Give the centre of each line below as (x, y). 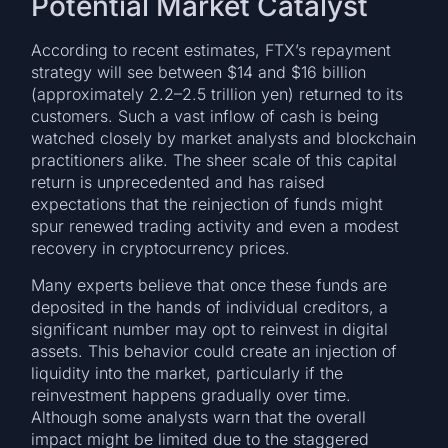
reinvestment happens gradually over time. (191, 394)
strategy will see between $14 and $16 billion (199, 72)
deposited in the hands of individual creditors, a (210, 306)
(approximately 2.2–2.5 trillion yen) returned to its (217, 94)
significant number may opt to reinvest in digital (210, 328)
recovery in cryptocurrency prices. (161, 248)
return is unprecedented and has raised (178, 182)
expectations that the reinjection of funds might (207, 204)
